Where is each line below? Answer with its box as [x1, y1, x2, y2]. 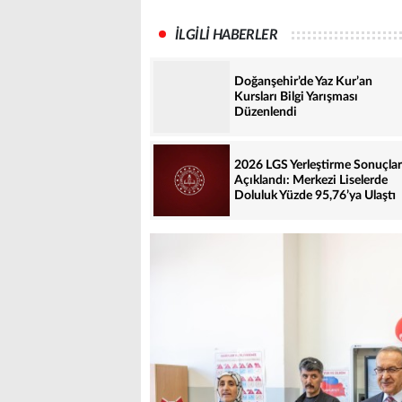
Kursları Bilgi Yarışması [234, 90, 358, 103]
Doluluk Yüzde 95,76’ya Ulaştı [234, 188, 396, 202]
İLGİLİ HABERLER [175, 28, 277, 43]
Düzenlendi [234, 105, 297, 118]
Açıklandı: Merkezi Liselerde [234, 173, 388, 187]
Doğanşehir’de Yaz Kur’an [234, 74, 372, 88]
